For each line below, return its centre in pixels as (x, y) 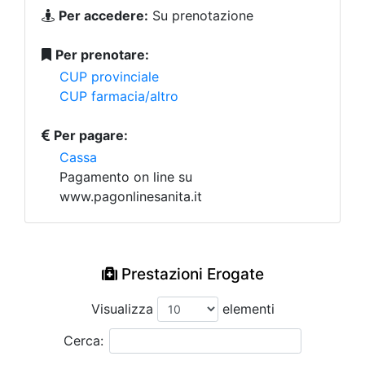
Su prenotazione (201, 15)
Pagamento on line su (126, 177)
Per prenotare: (102, 55)
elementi (246, 309)
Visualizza (124, 309)
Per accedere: (103, 15)
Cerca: (84, 341)
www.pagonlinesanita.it (131, 196)
